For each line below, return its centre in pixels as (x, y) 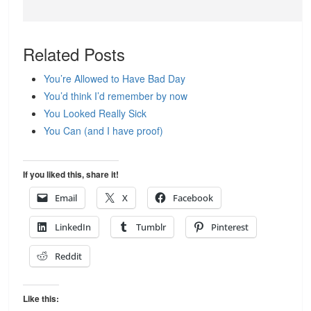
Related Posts (74, 54)
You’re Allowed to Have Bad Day (115, 78)
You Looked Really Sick (95, 113)
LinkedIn (73, 227)
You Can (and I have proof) (104, 131)
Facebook (193, 198)
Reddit (69, 256)
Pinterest (230, 227)
